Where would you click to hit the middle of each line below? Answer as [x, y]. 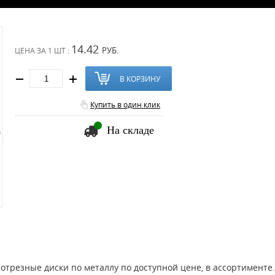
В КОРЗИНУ [140, 79]
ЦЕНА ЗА [31, 50]
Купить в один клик [125, 104]
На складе [130, 130]
